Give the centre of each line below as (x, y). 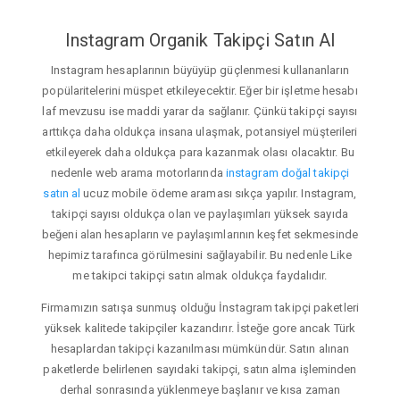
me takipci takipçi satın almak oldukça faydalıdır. (200, 276)
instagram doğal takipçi (287, 173)
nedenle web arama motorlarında (138, 173)
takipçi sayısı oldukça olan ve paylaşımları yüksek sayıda (200, 214)
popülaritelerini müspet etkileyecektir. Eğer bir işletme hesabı (200, 91)
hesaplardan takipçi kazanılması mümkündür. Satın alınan (200, 349)
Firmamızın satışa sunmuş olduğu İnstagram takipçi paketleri (200, 308)
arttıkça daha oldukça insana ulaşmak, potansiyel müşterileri (200, 132)
